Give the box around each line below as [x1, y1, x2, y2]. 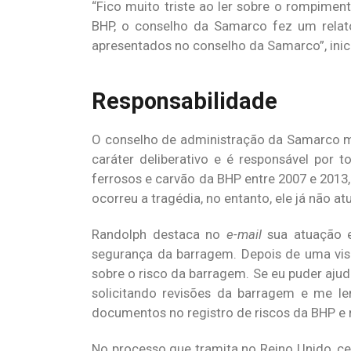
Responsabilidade [92, 88, 277, 114]
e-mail [226, 226, 262, 242]
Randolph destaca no [92, 226, 226, 242]
